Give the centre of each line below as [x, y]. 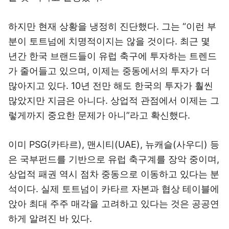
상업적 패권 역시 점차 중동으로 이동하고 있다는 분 [114, 174]
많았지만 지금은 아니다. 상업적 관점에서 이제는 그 [114, 100]
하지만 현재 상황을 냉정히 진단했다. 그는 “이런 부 [112, 26]
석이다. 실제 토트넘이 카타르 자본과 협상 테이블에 [114, 189]
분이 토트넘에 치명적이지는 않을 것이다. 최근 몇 [109, 41]
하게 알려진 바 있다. [50, 219]
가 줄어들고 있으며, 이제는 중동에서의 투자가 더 [109, 71]
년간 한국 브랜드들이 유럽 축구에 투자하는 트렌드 [112, 56]
